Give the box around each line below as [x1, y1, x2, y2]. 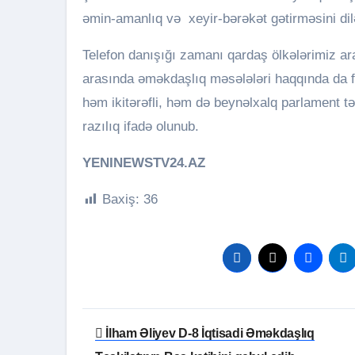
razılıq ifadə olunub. [82, 119, 199, 134]
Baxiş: [102, 192, 139, 207]
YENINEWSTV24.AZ [82, 155, 205, 170]
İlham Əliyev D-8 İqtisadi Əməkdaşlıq [102, 326, 315, 340]
